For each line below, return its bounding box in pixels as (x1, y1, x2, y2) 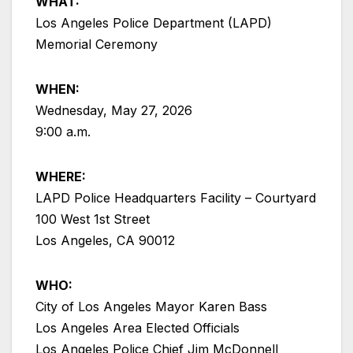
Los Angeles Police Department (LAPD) (35, 15, 272, 32)
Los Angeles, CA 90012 (35, 232, 175, 249)
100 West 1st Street (35, 211, 150, 228)
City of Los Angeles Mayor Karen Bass (35, 299, 267, 315)
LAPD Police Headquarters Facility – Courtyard (35, 190, 316, 206)
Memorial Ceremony (35, 36, 158, 53)
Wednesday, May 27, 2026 (35, 102, 192, 119)
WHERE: (35, 169, 86, 185)
